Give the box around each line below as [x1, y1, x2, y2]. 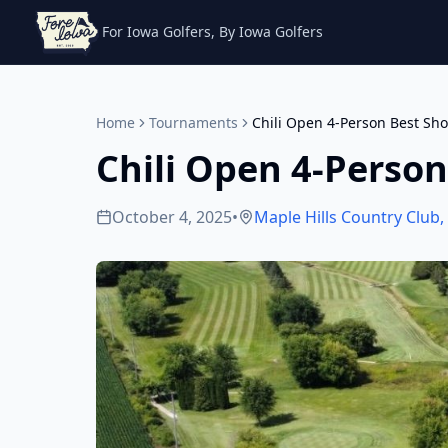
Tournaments [149, 113, 238, 132]
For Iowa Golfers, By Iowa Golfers [102, 22, 323, 41]
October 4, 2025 [112, 206, 232, 228]
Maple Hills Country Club [254, 206, 440, 228]
